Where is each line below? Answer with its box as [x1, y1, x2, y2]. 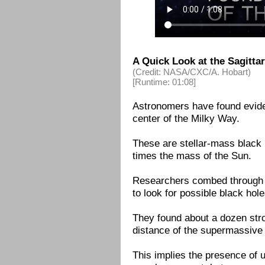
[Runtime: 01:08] [132, 77, 196, 87]
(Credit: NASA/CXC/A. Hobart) [132, 67, 251, 77]
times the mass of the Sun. [132, 149, 251, 161]
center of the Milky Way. [132, 112, 240, 124]
